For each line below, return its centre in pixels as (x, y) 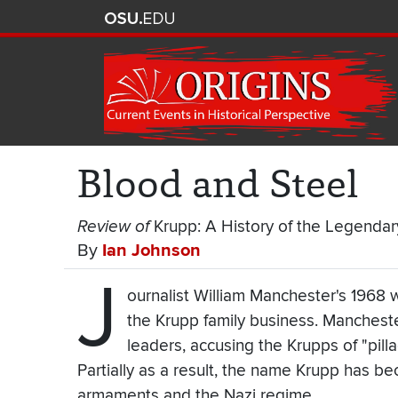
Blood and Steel (218, 184)
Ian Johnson (151, 251)
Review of (115, 227)
